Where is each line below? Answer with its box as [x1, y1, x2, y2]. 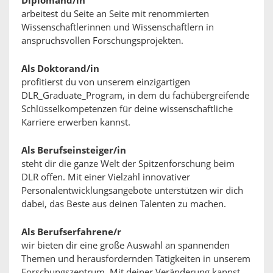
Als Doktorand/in [21, 63, 99, 74]
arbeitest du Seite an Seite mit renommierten [21, 9, 209, 19]
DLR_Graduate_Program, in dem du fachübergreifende [21, 90, 249, 101]
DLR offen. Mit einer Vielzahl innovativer [21, 172, 190, 183]
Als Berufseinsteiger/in [21, 145, 126, 156]
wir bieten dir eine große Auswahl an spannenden [21, 240, 230, 251]
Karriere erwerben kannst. [21, 117, 130, 128]
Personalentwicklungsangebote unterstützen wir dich [21, 185, 243, 196]
